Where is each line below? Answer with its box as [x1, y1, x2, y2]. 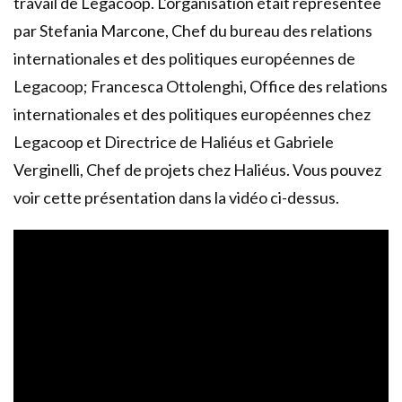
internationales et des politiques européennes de [13, 48, 355, 68]
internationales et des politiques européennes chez [13, 104, 371, 124]
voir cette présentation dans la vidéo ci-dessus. [13, 188, 339, 207]
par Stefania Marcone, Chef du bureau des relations [13, 21, 372, 40]
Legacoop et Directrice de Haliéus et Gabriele [13, 132, 334, 152]
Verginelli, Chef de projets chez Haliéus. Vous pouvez [13, 160, 381, 179]
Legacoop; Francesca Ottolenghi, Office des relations [13, 76, 388, 96]
